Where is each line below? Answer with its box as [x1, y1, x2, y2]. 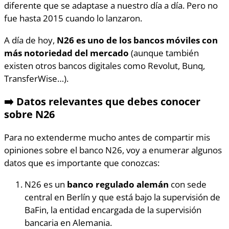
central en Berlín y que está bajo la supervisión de [25, 191, 220, 203]
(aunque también [129, 46, 199, 59]
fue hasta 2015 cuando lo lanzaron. [4, 12, 142, 25]
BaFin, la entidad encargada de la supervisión [25, 203, 201, 216]
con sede [169, 178, 207, 191]
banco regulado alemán [67, 178, 169, 191]
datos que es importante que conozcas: [4, 156, 159, 169]
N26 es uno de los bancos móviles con [57, 33, 218, 46]
